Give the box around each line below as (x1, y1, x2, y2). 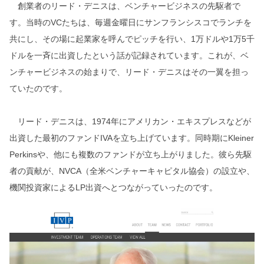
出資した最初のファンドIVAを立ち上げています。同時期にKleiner (9, 133, 254, 143)
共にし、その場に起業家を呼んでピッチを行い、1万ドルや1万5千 (9, 34, 255, 44)
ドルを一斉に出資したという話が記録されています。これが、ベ (9, 51, 249, 60)
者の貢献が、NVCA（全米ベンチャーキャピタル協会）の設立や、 (9, 166, 255, 176)
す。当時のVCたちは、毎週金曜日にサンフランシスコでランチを (9, 18, 252, 27)
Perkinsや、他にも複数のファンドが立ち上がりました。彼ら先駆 (9, 150, 252, 159)
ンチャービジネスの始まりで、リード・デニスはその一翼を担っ (9, 67, 249, 77)
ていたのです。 (9, 84, 67, 93)
